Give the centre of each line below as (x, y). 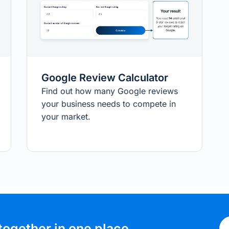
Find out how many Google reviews (109, 91)
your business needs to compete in (108, 104)
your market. (66, 117)
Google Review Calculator (105, 78)
